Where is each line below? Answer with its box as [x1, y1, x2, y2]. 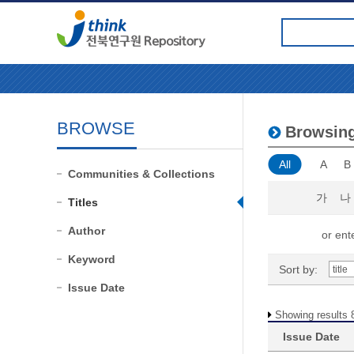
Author [68, 224, 105, 237]
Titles [68, 196, 98, 209]
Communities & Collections [68, 168, 215, 180]
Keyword [68, 253, 115, 265]
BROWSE [57, 119, 135, 138]
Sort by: [279, 263, 318, 276]
